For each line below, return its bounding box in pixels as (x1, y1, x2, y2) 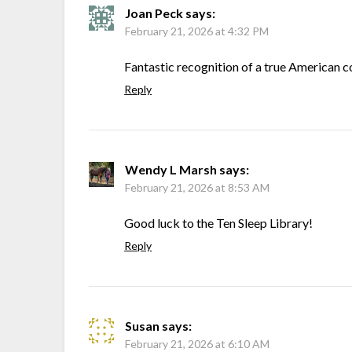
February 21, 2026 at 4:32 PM (125, 24, 269, 38)
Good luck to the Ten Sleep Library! (124, 215, 313, 231)
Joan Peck (125, 5, 184, 21)
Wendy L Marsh (125, 162, 218, 178)
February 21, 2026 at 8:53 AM (125, 181, 270, 195)
